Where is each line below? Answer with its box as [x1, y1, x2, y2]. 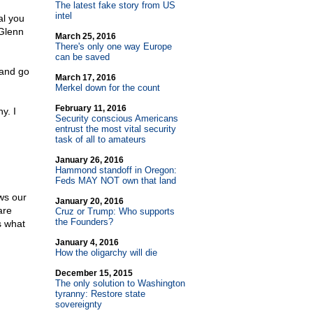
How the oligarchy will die [54, 247, 157, 258]
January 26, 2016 [54, 155, 124, 165]
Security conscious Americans [54, 113, 178, 124]
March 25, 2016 [54, 31, 116, 41]
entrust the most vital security [54, 124, 176, 134]
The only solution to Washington [54, 278, 185, 289]
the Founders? [54, 217, 113, 227]
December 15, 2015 [54, 268, 133, 278]
